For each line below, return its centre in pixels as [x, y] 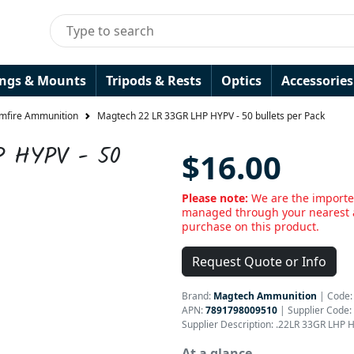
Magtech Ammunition [265, 296]
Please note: [217, 198]
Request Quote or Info [259, 262]
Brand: [198, 296]
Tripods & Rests [154, 81]
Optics [241, 81]
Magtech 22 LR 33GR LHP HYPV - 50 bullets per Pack [211, 116]
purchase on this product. [250, 226]
